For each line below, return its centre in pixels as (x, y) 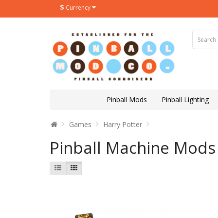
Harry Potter (123, 125)
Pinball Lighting (185, 100)
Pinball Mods (127, 100)
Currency (78, 8)
